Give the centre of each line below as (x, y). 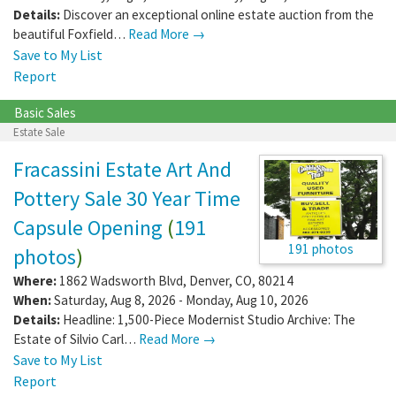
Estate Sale (39, 132)
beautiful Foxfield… (71, 34)
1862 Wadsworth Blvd (121, 280)
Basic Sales (45, 112)
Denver (209, 280)
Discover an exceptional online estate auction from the (218, 14)
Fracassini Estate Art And (122, 169)
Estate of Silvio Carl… (76, 339)
